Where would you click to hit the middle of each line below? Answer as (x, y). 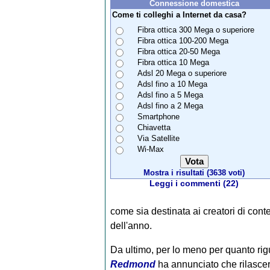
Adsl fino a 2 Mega (170, 105)
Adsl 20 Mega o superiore (182, 73)
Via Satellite (158, 138)
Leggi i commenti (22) (194, 183)
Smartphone (158, 116)
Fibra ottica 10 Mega (173, 62)
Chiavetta (154, 127)
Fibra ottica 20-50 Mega (178, 51)
